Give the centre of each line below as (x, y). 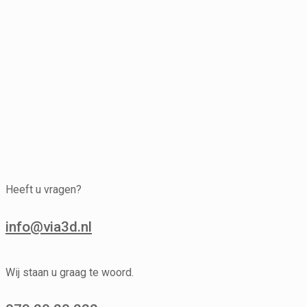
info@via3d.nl (49, 226)
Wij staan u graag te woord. (70, 272)
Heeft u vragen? (44, 189)
